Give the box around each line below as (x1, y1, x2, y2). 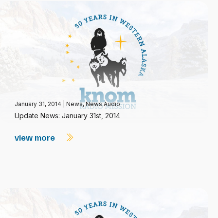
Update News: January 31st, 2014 (15, 111, 120, 120)
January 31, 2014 (15, 100, 63, 108)
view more (15, 132, 57, 143)
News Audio (86, 100, 120, 108)
